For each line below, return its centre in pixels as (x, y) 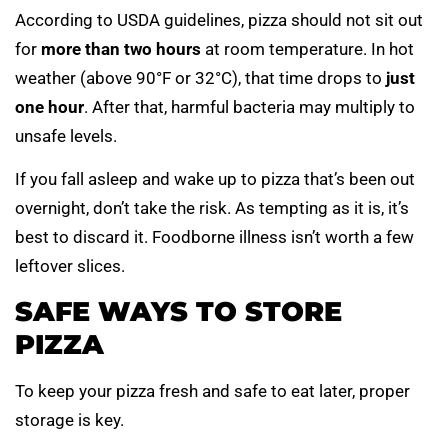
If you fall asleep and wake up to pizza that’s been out (215, 178)
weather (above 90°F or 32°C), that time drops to (200, 77)
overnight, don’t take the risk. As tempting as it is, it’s (212, 207)
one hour (49, 106)
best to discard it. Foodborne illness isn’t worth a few (214, 236)
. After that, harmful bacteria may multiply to (249, 106)
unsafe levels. (66, 135)
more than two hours (121, 48)
